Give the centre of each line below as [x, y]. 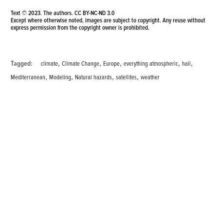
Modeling [60, 77]
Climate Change [81, 64]
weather [150, 77]
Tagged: [22, 63]
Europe [112, 64]
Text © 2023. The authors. [43, 13]
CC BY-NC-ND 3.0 [95, 13]
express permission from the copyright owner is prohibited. [80, 27]
